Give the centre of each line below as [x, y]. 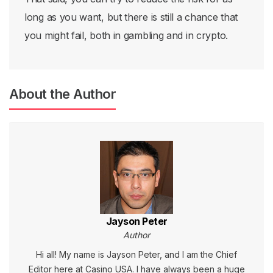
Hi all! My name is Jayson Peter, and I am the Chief [136, 254]
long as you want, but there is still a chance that [131, 17]
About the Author [62, 94]
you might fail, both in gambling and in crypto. [126, 35]
